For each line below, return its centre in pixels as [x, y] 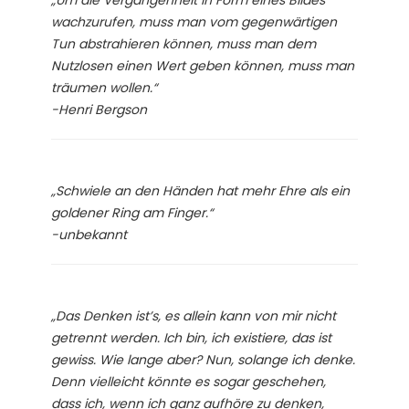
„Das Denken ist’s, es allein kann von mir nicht [194, 315]
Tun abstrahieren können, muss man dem [184, 43]
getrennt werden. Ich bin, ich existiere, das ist [191, 337]
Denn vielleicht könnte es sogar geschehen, [189, 381]
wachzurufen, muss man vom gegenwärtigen [194, 21]
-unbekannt [89, 234]
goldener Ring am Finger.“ [132, 212]
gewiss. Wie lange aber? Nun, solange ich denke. [203, 359]
